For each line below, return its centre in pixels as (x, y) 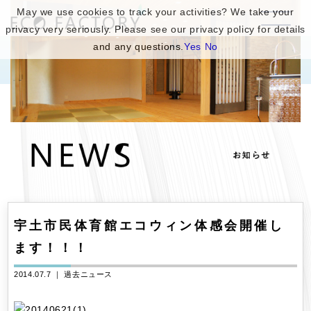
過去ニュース (89, 274)
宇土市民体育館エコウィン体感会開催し (149, 225)
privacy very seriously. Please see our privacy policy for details (155, 29)
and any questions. (139, 47)
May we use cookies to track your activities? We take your (155, 12)
